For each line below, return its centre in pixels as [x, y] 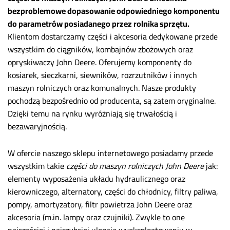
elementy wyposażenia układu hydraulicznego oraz [97, 178]
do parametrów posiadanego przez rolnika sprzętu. [99, 23]
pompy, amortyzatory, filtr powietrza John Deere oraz [100, 204]
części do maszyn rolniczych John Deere [135, 166]
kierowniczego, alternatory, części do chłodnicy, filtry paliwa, [113, 191]
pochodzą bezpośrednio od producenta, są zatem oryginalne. [112, 100]
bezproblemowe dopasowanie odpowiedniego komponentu [114, 11]
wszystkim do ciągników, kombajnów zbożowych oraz [100, 49]
